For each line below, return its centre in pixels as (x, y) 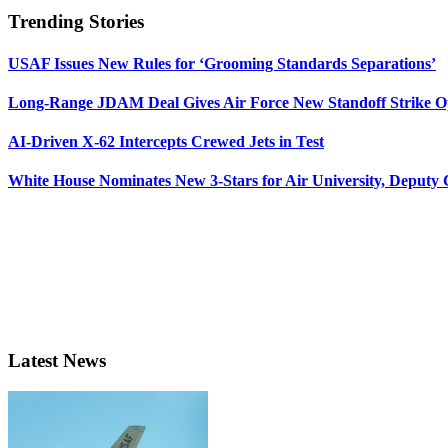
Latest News (57, 361)
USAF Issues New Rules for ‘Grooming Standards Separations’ (222, 63)
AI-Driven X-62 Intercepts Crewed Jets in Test (166, 142)
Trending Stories (76, 22)
